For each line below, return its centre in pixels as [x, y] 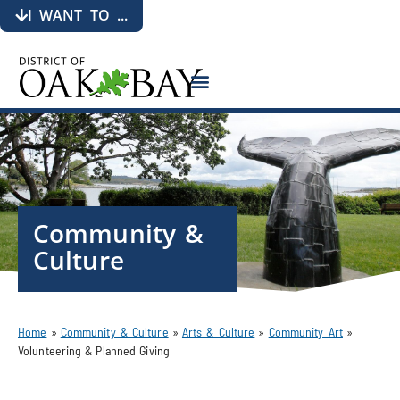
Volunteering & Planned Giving [94, 350]
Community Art [305, 331]
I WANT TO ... [78, 15]
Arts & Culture [218, 331]
